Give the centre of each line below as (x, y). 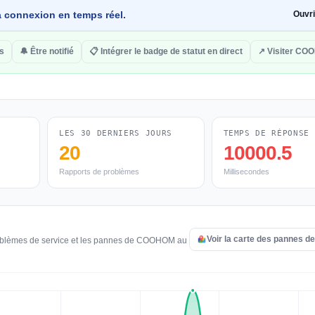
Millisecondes (246, 172)
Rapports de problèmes (99, 172)
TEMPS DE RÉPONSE (266, 133)
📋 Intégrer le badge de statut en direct (166, 51)
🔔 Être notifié (47, 51)
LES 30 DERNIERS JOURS (116, 133)
